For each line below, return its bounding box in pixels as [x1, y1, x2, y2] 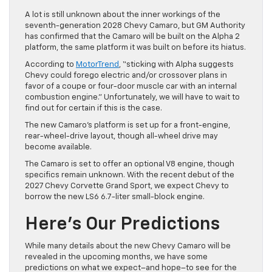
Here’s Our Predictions [25, 215, 220, 234]
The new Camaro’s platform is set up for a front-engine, [25, 121, 230, 129]
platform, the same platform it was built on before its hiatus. [25, 43, 246, 52]
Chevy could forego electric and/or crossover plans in [25, 71, 227, 80]
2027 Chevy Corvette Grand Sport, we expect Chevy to [25, 182, 229, 190]
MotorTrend [76, 60, 119, 69]
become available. [25, 143, 92, 151]
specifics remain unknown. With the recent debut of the [25, 171, 234, 179]
